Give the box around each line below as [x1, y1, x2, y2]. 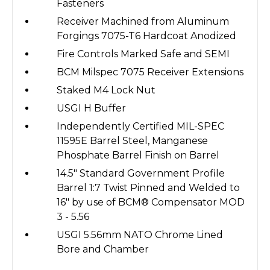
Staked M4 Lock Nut [57, 84, 156, 96]
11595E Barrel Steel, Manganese [57, 134, 209, 146]
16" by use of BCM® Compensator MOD [57, 196, 245, 208]
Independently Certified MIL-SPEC [57, 120, 225, 132]
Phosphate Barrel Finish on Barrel [57, 149, 220, 161]
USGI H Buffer [57, 102, 127, 114]
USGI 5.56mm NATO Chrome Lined [57, 228, 224, 240]
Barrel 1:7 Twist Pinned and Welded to [57, 181, 240, 193]
